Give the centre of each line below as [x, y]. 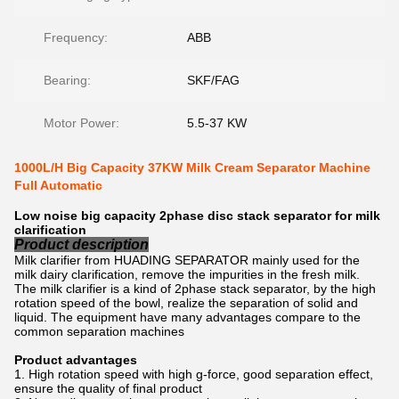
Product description [81, 244]
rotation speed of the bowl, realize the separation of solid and [186, 303]
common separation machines [99, 331]
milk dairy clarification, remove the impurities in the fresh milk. [187, 274]
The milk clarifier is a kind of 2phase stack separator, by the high [195, 289]
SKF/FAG [213, 80]
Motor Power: [81, 123]
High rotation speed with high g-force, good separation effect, [201, 374]
